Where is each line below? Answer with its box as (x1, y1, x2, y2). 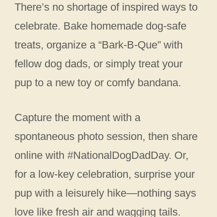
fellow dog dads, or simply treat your (15, 57, 183, 70)
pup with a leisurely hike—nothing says (15, 186, 196, 199)
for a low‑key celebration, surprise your (15, 168, 195, 180)
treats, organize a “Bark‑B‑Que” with (15, 38, 183, 51)
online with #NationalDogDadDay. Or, (15, 149, 188, 161)
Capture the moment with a (15, 111, 140, 124)
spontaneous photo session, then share (15, 130, 198, 142)
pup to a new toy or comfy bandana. (15, 76, 181, 89)
